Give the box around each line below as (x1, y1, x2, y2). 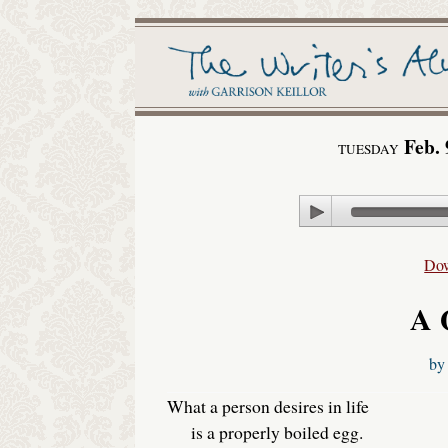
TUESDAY (338, 139, 400, 158)
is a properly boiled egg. (166, 420, 363, 445)
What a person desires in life (166, 394, 369, 419)
